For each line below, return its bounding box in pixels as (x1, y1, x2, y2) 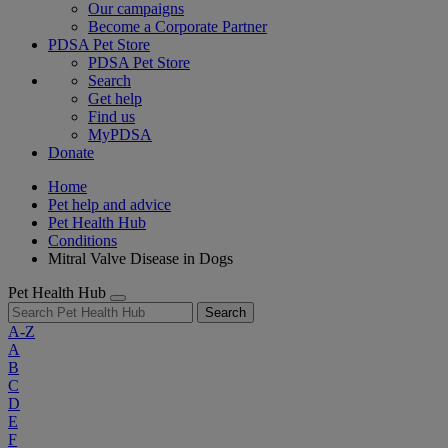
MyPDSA (88, 126, 152, 143)
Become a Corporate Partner (88, 18, 267, 35)
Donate (48, 144, 94, 161)
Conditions (48, 232, 117, 249)
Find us (88, 108, 135, 125)
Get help (88, 90, 142, 107)
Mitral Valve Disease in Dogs (48, 250, 233, 267)
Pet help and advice (48, 196, 171, 213)
